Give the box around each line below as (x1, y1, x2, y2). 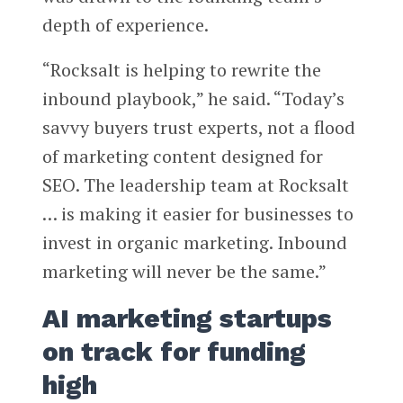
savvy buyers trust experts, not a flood (41, 115, 355, 140)
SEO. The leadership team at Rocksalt (41, 173, 349, 198)
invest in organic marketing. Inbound (41, 230, 347, 255)
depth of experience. (41, 13, 209, 38)
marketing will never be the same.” (41, 259, 327, 284)
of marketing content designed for (41, 144, 323, 169)
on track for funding (41, 336, 306, 368)
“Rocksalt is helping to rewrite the (41, 58, 321, 83)
